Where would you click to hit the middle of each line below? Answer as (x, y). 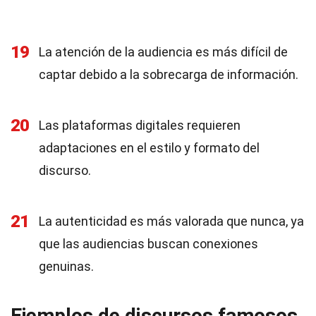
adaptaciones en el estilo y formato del (149, 148)
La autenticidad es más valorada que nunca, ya (171, 221)
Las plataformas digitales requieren (140, 125)
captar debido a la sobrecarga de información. (169, 74)
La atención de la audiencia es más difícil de (163, 52)
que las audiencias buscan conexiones (148, 244)
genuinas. (66, 266)
